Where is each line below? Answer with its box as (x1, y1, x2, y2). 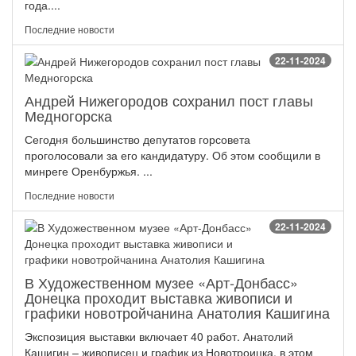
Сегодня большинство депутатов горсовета (25, 131, 250, 148)
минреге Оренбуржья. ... (25, 163, 153, 180)
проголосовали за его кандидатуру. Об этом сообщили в (25, 147, 320, 164)
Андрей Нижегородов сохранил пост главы (25, 90, 313, 111)
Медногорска (25, 105, 112, 126)
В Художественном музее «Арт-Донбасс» (25, 272, 298, 293)
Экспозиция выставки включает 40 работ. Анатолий (25, 328, 293, 345)
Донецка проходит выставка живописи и (25, 287, 292, 308)
